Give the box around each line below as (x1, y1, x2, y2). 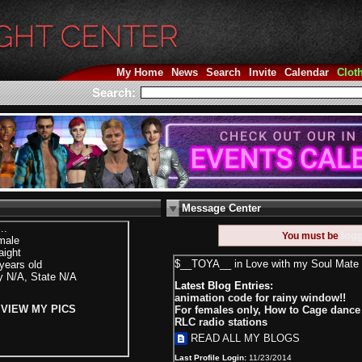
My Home (116, 66, 163, 78)
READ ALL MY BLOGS (187, 332, 300, 344)
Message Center (182, 202, 261, 214)
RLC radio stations (175, 316, 267, 328)
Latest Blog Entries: (175, 280, 273, 292)
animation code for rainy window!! (175, 292, 346, 304)
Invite (249, 66, 276, 78)
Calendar (284, 66, 329, 78)
